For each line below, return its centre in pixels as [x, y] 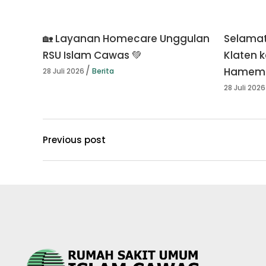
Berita [103, 71]
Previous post [74, 140]
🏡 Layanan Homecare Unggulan [126, 39]
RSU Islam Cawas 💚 [92, 55]
